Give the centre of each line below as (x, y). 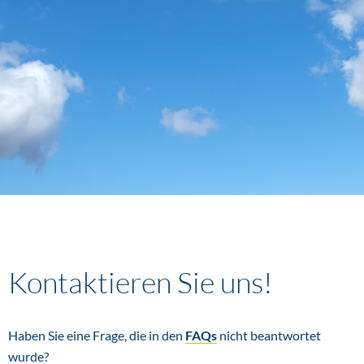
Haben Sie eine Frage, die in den (97, 335)
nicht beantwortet (269, 335)
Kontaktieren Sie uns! (141, 282)
